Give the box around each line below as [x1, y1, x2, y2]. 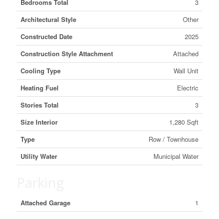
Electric [176, 83, 198, 92]
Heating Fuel [20, 83, 59, 92]
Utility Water [20, 152, 57, 161]
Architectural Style [20, 15, 76, 24]
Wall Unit [173, 66, 198, 75]
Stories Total [20, 100, 59, 109]
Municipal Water [153, 152, 198, 161]
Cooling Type [20, 66, 61, 75]
